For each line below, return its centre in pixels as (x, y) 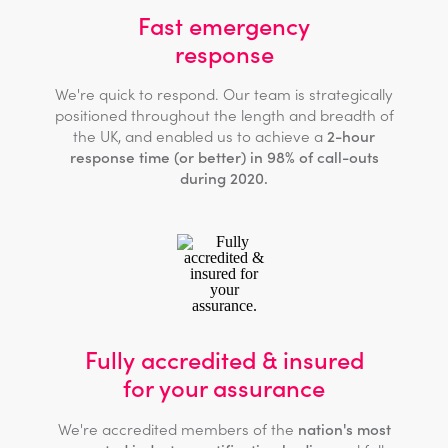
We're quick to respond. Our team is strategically (224, 94)
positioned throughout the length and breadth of (224, 115)
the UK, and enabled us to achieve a (200, 136)
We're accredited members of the (177, 428)
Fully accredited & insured (224, 359)
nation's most (344, 428)
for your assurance (224, 387)
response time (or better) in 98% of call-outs (224, 157)
